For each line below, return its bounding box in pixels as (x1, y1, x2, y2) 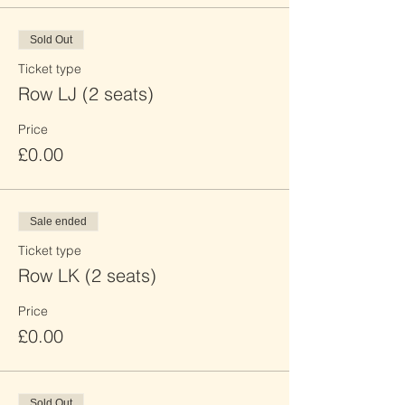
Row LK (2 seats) (18, 264, 156, 287)
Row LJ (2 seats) (18, 82, 154, 105)
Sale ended (30, 215, 87, 228)
